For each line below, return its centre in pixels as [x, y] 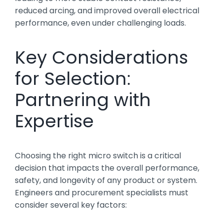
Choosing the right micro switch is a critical [98, 155]
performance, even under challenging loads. [100, 23]
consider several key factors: [71, 205]
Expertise [54, 121]
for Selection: [73, 78]
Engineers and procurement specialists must [102, 192]
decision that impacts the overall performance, [107, 168]
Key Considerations [101, 57]
